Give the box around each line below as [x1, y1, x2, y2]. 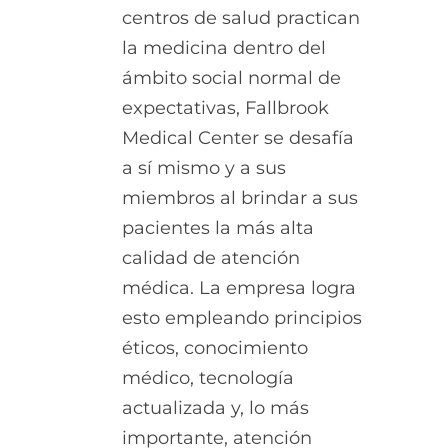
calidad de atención [122, 247, 300, 270]
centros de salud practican [122, 7, 360, 30]
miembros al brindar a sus [122, 187, 358, 210]
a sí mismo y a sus [122, 157, 286, 180]
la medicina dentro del [122, 37, 326, 60]
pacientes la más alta [122, 217, 314, 240]
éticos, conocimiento [122, 337, 308, 360]
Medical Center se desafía [122, 127, 354, 150]
